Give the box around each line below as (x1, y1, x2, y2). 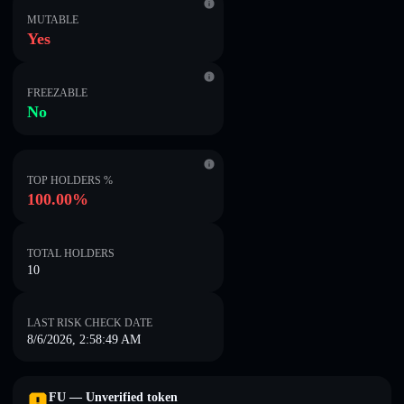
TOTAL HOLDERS (27, 247, 115, 260)
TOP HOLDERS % (27, 174, 113, 187)
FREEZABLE (27, 87, 87, 99)
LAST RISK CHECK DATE (27, 317, 152, 329)
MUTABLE (27, 14, 78, 26)
